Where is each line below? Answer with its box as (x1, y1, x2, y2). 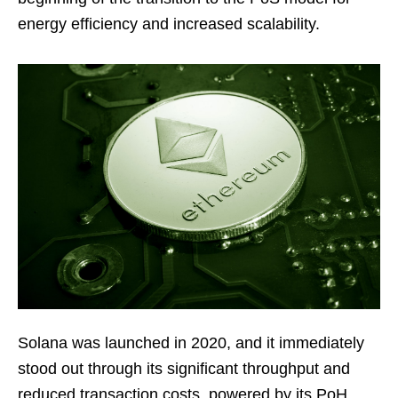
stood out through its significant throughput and (18, 360, 350, 378)
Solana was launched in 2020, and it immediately (18, 334, 364, 353)
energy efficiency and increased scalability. (18, 14, 320, 33)
